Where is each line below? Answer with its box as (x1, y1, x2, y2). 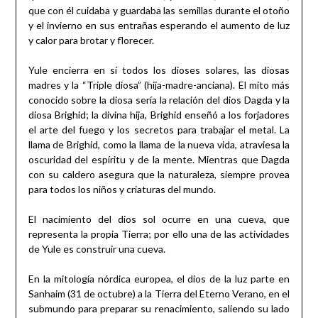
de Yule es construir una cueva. (28, 242, 165, 255)
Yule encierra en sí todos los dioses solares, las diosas (28, 63, 290, 76)
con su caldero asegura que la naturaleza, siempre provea (28, 168, 290, 180)
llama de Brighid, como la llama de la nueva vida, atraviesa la (28, 138, 290, 150)
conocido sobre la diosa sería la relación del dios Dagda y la (28, 93, 290, 106)
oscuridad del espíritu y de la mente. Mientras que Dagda (28, 153, 290, 165)
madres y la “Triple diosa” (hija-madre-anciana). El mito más (28, 78, 290, 91)
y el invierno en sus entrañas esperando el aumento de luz (28, 18, 290, 31)
